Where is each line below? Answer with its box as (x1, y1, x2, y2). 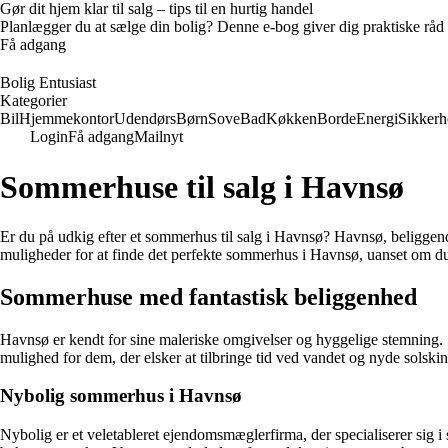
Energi (356, 110, 398, 127)
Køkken (266, 110, 317, 127)
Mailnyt (134, 128, 183, 145)
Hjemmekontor (19, 110, 114, 127)
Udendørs (114, 110, 176, 127)
